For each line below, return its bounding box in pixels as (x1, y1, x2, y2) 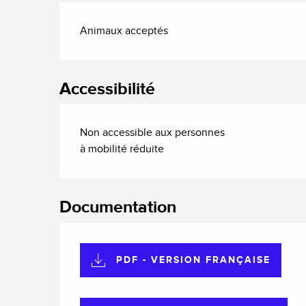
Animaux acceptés (80, 24, 169, 38)
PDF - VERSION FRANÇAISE (116, 253, 271, 266)
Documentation (59, 196, 177, 218)
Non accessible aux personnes (80, 126, 225, 139)
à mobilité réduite (80, 142, 165, 156)
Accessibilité (59, 78, 156, 100)
